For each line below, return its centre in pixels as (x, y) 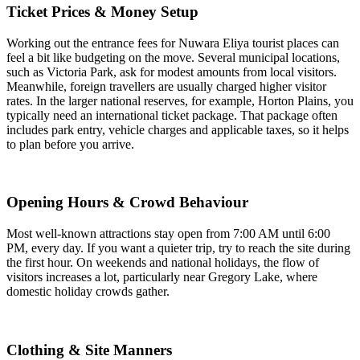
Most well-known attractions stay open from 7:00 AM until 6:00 (168, 234)
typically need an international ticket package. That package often (172, 115)
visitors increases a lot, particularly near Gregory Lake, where (162, 277)
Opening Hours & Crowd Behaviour (127, 202)
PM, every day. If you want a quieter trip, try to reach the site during (178, 248)
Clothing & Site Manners (89, 350)
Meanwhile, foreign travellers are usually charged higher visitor (166, 86)
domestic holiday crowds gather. (88, 292)
